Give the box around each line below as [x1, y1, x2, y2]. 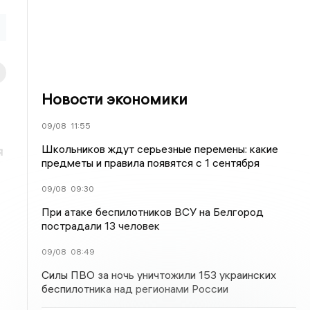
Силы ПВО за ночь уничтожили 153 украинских [42, 268, 277, 282]
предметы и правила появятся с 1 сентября [42, 156, 260, 170]
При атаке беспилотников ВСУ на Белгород [42, 205, 264, 219]
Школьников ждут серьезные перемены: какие [42, 142, 279, 156]
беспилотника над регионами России [42, 282, 229, 295]
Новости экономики [42, 89, 188, 109]
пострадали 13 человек [42, 219, 161, 232]
